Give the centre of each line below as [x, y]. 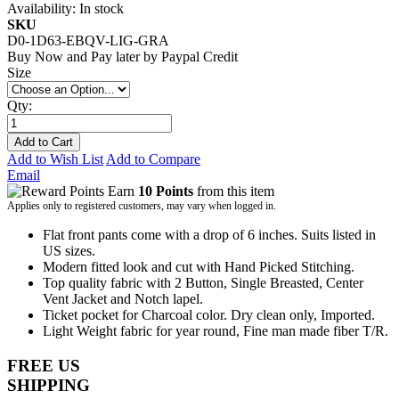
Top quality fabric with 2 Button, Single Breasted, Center [203, 282]
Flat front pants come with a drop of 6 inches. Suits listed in [209, 234]
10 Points [166, 191]
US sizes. [69, 250]
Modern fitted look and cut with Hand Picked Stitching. [199, 266]
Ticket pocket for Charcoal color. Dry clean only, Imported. [209, 314]
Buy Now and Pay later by [84, 56]
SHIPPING [49, 385]
